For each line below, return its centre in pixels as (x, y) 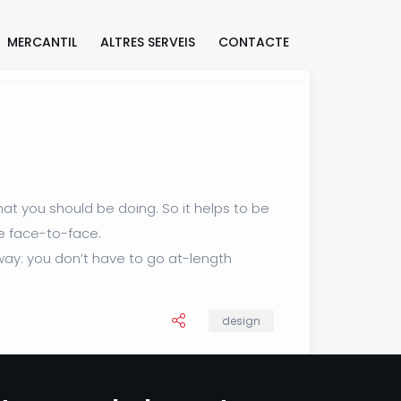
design (241, 320)
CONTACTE (254, 42)
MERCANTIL (42, 42)
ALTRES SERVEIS (148, 42)
